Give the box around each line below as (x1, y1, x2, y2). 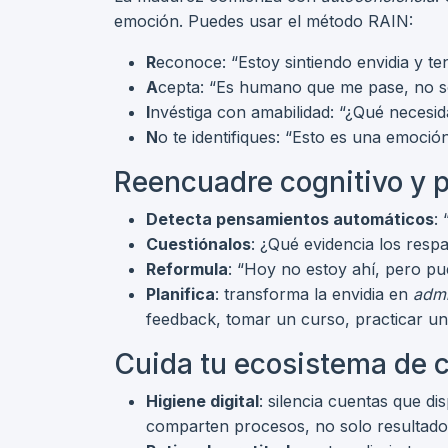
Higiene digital (146, 391, 259, 411)
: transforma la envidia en (215, 284, 413, 304)
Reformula (146, 259, 228, 279)
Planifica (146, 284, 215, 304)
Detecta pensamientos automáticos (146, 209, 434, 229)
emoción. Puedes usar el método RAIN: (114, 11, 413, 31)
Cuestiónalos (146, 234, 251, 254)
